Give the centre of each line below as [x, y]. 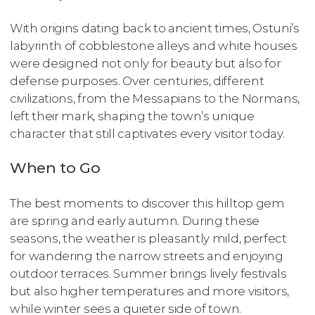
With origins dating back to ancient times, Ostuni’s [155, 28]
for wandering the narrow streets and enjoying [147, 256]
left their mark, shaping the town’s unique [132, 116]
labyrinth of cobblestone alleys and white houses [154, 46]
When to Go [55, 168]
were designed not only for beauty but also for [146, 64]
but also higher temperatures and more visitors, [149, 291]
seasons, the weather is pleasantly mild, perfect [148, 238]
